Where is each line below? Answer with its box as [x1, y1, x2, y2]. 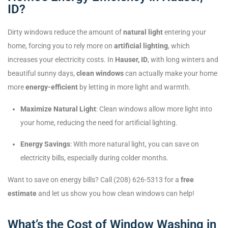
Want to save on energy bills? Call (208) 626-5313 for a [8, 176, 181, 184]
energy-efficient [25, 83, 78, 92]
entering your [163, 28, 206, 37]
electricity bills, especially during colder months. [20, 154, 168, 162]
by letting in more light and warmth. [78, 83, 191, 92]
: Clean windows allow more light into [96, 105, 212, 113]
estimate [8, 189, 37, 198]
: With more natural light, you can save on [70, 140, 199, 149]
